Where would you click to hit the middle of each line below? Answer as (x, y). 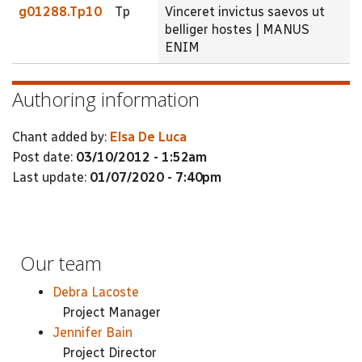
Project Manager (107, 312)
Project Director (105, 353)
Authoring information (106, 99)
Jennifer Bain (93, 333)
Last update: (51, 177)
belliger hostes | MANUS (237, 29)
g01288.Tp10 (60, 12)
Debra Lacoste (96, 292)
